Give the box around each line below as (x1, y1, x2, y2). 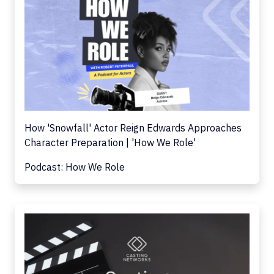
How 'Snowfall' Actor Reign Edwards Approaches (24, 121, 242, 134)
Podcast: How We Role (24, 160, 125, 173)
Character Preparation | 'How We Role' (24, 136, 196, 149)
